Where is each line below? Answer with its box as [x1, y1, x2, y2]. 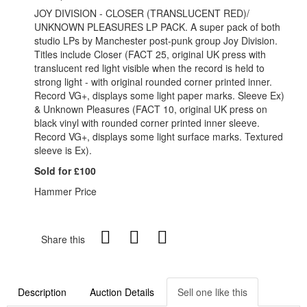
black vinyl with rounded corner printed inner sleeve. [34, 115, 260, 130]
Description [18, 284, 66, 299]
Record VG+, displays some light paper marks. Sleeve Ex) [34, 88, 284, 102]
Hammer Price [34, 184, 97, 198]
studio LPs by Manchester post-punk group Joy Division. [34, 33, 278, 47]
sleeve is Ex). [34, 143, 92, 157]
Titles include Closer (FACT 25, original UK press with [34, 47, 266, 61]
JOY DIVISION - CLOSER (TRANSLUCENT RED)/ [34, 5, 249, 20]
